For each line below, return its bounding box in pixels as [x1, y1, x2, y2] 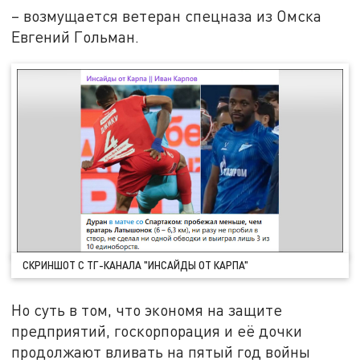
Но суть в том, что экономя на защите [11, 300, 283, 319]
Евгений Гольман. [11, 27, 140, 47]
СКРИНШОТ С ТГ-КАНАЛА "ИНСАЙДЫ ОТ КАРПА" [22, 258, 249, 272]
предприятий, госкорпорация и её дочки [11, 321, 303, 340]
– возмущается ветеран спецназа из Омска [11, 6, 322, 26]
